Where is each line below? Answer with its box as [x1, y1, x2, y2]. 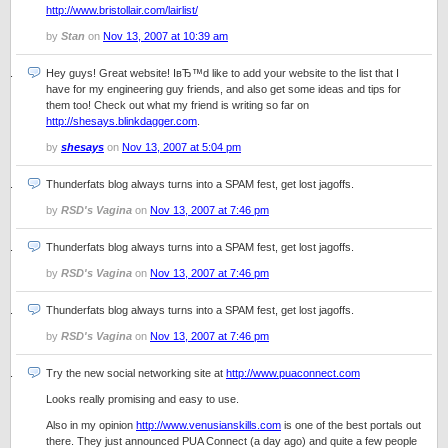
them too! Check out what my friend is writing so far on [46, 99, 309, 111]
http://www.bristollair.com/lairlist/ [46, 4, 198, 16]
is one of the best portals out [281, 419, 421, 431]
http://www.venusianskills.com [136, 419, 281, 431]
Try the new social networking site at [46, 367, 226, 379]
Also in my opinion [46, 419, 136, 431]
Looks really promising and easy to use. [46, 393, 239, 405]
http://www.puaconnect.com [226, 367, 360, 379]
